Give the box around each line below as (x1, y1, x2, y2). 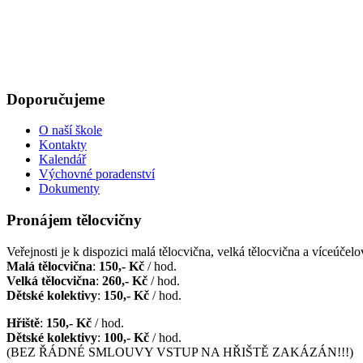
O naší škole (39, 123, 102, 138)
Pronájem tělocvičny (6, 211, 142, 229)
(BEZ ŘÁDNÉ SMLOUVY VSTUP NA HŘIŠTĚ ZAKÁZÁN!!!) (6, 344, 353, 359)
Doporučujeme (6, 90, 105, 108)
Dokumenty (39, 181, 100, 196)
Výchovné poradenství (39, 167, 155, 181)
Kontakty (39, 138, 87, 152)
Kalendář (39, 152, 86, 167)
